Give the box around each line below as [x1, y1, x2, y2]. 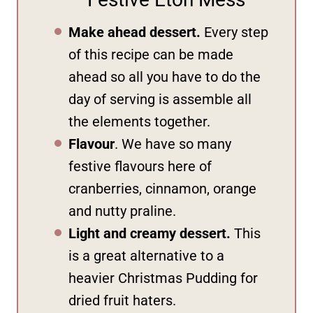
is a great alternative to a [68, 247, 224, 265]
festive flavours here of [68, 158, 212, 175]
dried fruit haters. [68, 292, 176, 310]
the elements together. [68, 113, 210, 131]
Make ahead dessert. [68, 24, 201, 41]
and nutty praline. [68, 203, 176, 220]
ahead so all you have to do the [68, 68, 261, 86]
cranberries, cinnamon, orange [68, 180, 256, 198]
